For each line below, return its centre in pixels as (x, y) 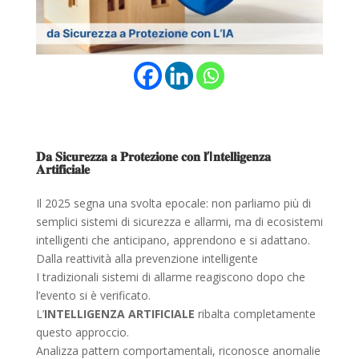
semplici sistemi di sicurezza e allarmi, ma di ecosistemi (179, 222)
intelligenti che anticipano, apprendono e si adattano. (173, 240)
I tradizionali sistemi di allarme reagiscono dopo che (170, 277)
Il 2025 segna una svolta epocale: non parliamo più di (173, 204)
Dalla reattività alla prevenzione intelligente (147, 259)
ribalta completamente (255, 314)
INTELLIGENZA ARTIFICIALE (119, 314)
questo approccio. (82, 333)
